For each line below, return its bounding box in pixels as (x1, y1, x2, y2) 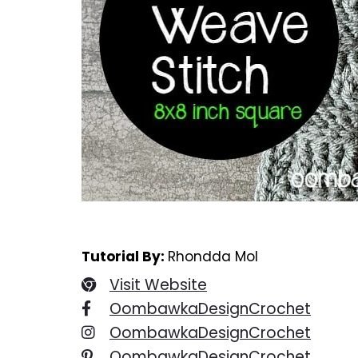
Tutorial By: (82, 246, 165, 266)
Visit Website (109, 273, 207, 296)
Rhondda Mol (168, 246, 258, 266)
